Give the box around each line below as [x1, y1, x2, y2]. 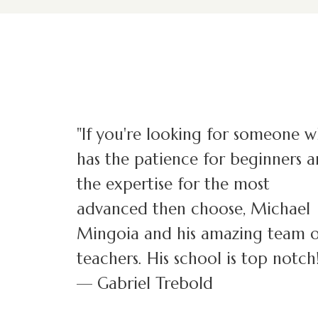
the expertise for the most [76, 174, 270, 194]
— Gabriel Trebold [76, 273, 213, 294]
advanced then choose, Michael [76, 199, 310, 219]
